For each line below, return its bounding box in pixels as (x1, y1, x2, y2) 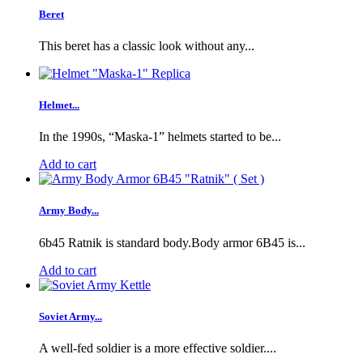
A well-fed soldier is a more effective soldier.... (39, 340, 276, 355)
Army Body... (39, 204, 99, 217)
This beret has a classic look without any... (39, 38, 254, 53)
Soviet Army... (39, 310, 102, 322)
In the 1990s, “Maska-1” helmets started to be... (39, 130, 281, 144)
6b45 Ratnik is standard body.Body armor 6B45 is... (39, 235, 305, 250)
